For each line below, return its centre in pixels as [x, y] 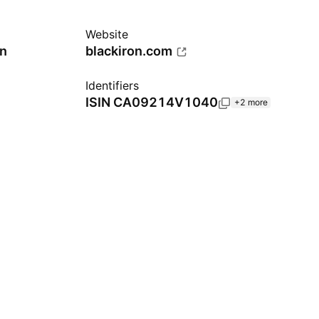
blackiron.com [129, 51]
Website [107, 34]
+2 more [251, 102]
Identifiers [112, 85]
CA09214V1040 [166, 102]
